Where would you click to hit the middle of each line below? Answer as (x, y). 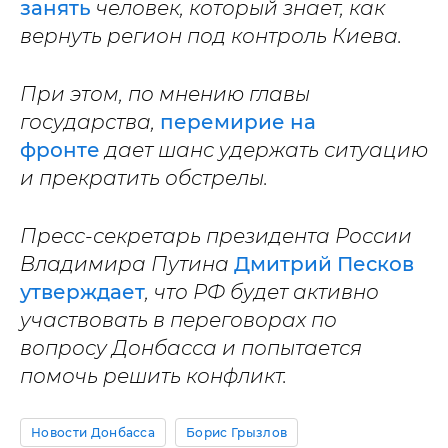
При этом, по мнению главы (165, 94)
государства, (90, 122)
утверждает (82, 292)
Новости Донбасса (93, 433)
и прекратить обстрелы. (144, 178)
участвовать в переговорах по (178, 320)
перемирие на (238, 122)
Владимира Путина (127, 264)
